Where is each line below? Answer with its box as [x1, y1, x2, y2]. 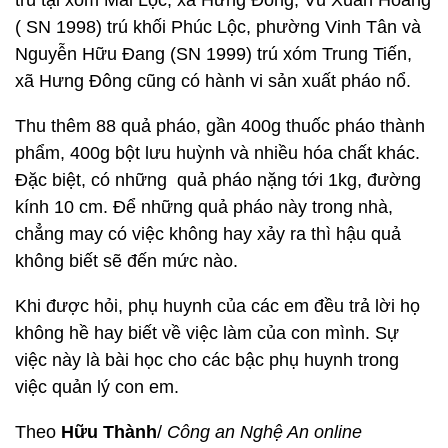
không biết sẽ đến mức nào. [15, 251, 238, 271]
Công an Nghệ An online [167, 422, 362, 442]
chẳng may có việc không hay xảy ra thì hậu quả [15, 224, 401, 244]
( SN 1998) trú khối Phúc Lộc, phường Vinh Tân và [15, 17, 421, 37]
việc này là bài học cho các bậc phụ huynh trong [15, 350, 399, 370]
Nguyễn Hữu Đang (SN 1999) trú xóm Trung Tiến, [15, 44, 412, 64]
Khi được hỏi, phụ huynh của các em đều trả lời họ [15, 296, 420, 316]
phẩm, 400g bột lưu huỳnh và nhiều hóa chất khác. [15, 143, 420, 163]
